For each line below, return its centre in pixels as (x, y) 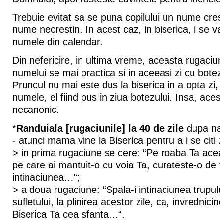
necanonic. (36, 110)
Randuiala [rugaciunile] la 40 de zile (100, 128)
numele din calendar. (57, 42)
